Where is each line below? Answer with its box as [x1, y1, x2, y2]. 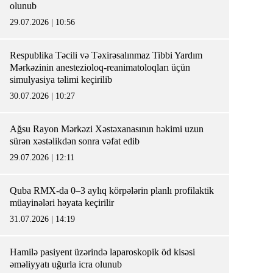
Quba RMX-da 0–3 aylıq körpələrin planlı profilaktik [10, 185, 214, 196]
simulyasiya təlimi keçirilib [10, 74, 117, 85]
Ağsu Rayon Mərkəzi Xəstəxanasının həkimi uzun [10, 124, 204, 134]
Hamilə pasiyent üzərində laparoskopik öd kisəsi [10, 247, 195, 257]
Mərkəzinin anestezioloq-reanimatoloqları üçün [10, 62, 190, 73]
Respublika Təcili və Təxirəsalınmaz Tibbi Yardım [10, 50, 202, 60]
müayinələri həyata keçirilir [10, 197, 119, 208]
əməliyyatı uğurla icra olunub [10, 259, 122, 269]
